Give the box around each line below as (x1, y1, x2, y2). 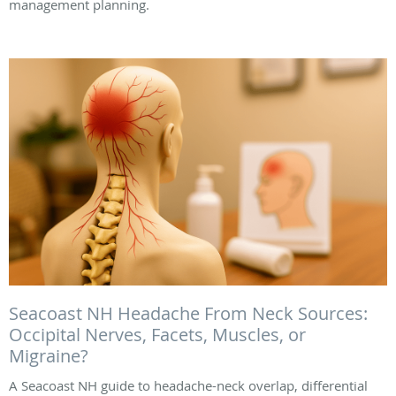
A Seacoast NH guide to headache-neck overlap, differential (9, 376, 368, 394)
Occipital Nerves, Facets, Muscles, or (9, 322, 306, 346)
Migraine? (9, 343, 88, 368)
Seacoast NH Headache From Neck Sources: (9, 301, 368, 325)
